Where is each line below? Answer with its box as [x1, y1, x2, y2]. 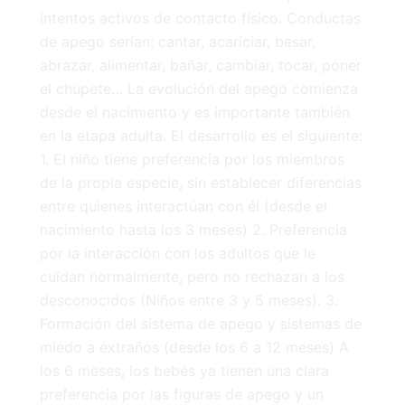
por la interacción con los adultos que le [40, 244, 316, 263]
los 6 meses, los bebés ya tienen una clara [40, 362, 329, 381]
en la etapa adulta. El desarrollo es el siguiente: [40, 127, 363, 146]
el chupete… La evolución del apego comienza [40, 80, 358, 99]
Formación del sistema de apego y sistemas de [40, 315, 362, 334]
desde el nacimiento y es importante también [40, 103, 350, 122]
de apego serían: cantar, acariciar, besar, [40, 33, 316, 52]
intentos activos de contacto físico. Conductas [40, 9, 361, 28]
